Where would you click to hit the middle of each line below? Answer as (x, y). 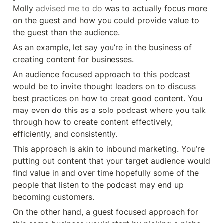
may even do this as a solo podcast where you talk (109, 110)
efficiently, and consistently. (66, 134)
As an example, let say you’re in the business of (102, 47)
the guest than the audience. (68, 32)
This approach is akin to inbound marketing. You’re (109, 149)
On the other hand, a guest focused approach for (106, 212)
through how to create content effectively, (93, 122)
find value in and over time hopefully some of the (106, 173)
